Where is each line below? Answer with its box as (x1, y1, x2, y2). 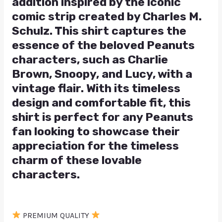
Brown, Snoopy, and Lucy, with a (11, 67, 192, 81)
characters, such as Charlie (11, 53, 168, 67)
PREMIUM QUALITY (21, 210, 92, 220)
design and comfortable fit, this (11, 96, 191, 110)
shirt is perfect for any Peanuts (11, 110, 193, 124)
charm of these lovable (11, 153, 142, 167)
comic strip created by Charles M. (11, 9, 202, 24)
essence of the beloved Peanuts (11, 38, 195, 53)
